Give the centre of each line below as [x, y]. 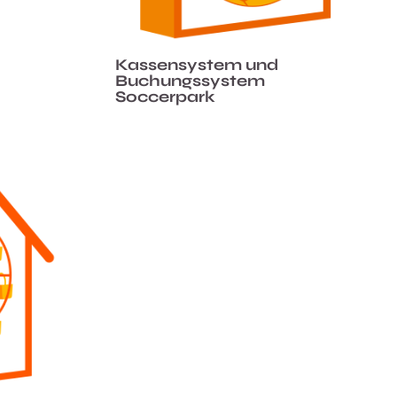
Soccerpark [165, 97]
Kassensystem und [197, 65]
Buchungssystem [190, 81]
